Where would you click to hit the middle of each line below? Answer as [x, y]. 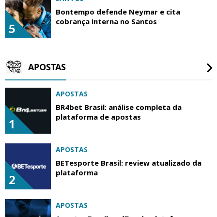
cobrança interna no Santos [106, 21]
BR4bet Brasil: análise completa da [119, 107]
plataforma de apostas [98, 116]
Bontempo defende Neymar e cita [118, 11]
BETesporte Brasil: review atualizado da [129, 163]
